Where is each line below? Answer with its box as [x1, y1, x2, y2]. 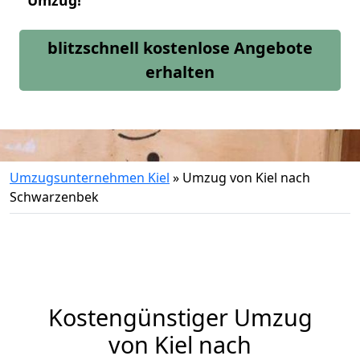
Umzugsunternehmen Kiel [10, 169, 170, 186]
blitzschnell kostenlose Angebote [47, 37, 313, 59]
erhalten [145, 61, 215, 83]
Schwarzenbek [10, 188, 99, 206]
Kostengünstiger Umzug [47, 301, 313, 333]
